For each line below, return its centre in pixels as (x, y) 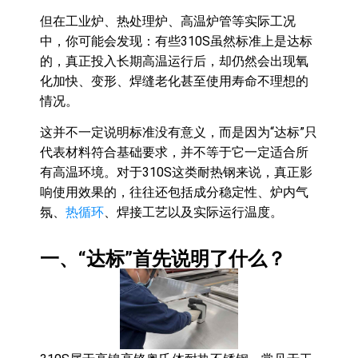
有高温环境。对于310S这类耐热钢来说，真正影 (176, 172)
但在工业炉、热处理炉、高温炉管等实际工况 (168, 21)
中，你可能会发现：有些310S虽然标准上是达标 (176, 41)
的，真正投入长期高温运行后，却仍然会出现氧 (174, 61)
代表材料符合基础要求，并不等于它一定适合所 (174, 152)
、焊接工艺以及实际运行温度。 (193, 212)
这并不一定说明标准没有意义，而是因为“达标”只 (179, 132)
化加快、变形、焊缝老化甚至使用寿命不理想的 (174, 81)
